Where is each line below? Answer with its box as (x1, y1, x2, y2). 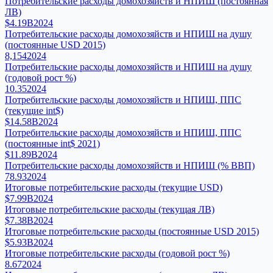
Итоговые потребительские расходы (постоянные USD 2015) (5, 225, 259, 236)
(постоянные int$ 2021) (5, 138, 100, 149)
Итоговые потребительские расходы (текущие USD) (5, 182, 222, 193)
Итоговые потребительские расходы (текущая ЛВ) (5, 204, 214, 214)
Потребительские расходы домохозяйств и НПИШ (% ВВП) (5, 160, 255, 171)
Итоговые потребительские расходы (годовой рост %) (5, 247, 230, 258)
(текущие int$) (5, 105, 63, 116)
